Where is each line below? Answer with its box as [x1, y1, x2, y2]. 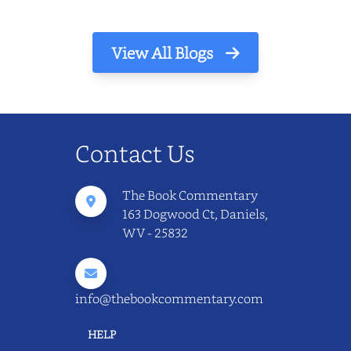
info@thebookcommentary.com [75, 290, 263, 308]
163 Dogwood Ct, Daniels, [122, 205, 268, 223]
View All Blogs [111, 42, 216, 64]
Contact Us [75, 137, 195, 169]
